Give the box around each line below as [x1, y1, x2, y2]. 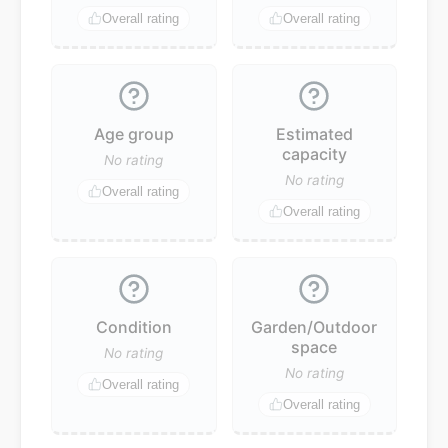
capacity [281, 143, 347, 164]
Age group [93, 123, 174, 144]
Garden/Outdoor [251, 316, 378, 337]
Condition [95, 316, 172, 337]
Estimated [275, 123, 353, 144]
